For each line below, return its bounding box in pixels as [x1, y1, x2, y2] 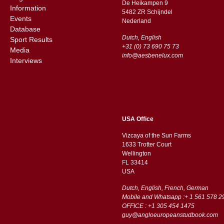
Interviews [9, 56, 42, 64]
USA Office [122, 115, 153, 122]
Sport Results [9, 35, 52, 43]
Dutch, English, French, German [122, 184, 208, 191]
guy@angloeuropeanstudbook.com [122, 211, 218, 218]
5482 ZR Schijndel [122, 8, 172, 15]
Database [9, 24, 40, 33]
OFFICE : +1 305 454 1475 [122, 202, 194, 209]
